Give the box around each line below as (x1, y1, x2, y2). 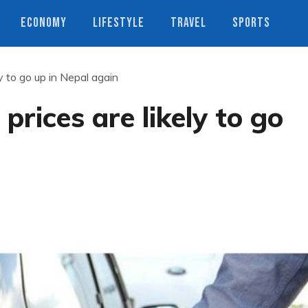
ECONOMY (21, 15, 67, 31)
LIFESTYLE (93, 15, 144, 31)
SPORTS (232, 15, 270, 31)
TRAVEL (170, 15, 206, 31)
